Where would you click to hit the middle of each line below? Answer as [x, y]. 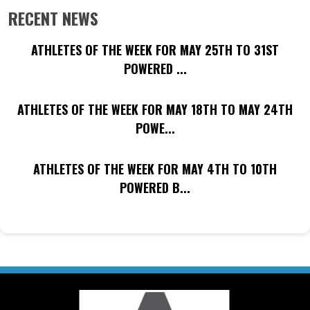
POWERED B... [155, 187]
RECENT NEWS [53, 18]
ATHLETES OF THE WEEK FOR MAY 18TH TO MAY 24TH [155, 109]
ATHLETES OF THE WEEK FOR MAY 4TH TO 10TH [155, 168]
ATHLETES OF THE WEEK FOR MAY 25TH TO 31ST [155, 49]
